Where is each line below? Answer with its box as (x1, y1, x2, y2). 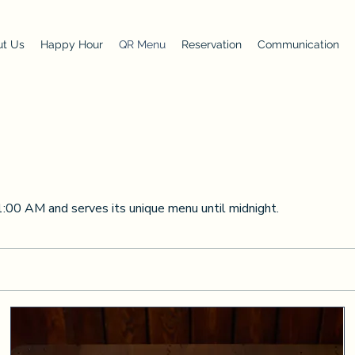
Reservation (181, 38, 242, 51)
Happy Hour (40, 38, 103, 51)
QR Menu (118, 38, 166, 51)
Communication (257, 38, 339, 51)
